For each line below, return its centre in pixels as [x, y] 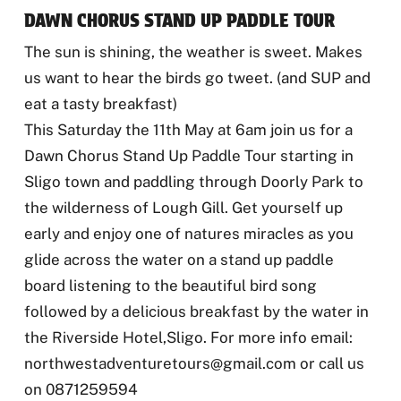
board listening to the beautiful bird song [170, 286]
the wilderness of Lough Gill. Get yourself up [183, 208]
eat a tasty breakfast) [100, 104]
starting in [316, 156]
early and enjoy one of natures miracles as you [188, 234]
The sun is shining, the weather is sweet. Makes [193, 52]
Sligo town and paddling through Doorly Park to [193, 182]
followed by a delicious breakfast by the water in [196, 311]
